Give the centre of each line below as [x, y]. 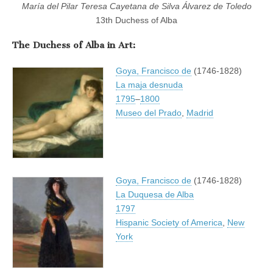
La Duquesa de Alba [155, 194]
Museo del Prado [149, 112]
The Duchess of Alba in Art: [74, 45]
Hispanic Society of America [169, 222]
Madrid [200, 112]
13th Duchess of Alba [136, 20]
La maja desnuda [149, 84]
